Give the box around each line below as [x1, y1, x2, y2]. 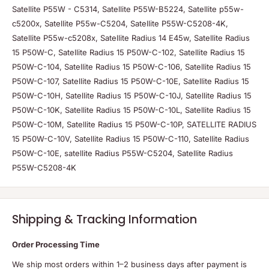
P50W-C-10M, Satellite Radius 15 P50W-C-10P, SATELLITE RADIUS [12, 119, 256, 129]
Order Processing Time [12, 240, 100, 250]
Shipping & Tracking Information [12, 211, 197, 228]
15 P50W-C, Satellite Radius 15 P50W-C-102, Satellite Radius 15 [12, 47, 245, 57]
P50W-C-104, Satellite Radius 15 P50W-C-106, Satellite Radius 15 [12, 61, 251, 71]
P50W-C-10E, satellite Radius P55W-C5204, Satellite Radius [12, 148, 233, 158]
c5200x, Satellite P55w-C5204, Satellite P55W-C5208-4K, [12, 18, 228, 28]
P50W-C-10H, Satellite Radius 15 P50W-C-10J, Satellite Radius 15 [12, 90, 252, 100]
